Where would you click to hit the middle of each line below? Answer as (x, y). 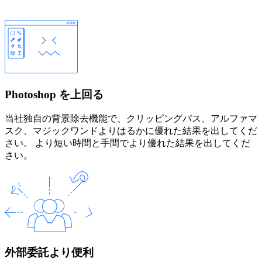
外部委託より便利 (49, 253)
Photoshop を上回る (54, 94)
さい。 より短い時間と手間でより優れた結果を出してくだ (127, 143)
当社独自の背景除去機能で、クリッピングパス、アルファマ (131, 119)
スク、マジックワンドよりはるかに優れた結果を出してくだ (131, 131)
